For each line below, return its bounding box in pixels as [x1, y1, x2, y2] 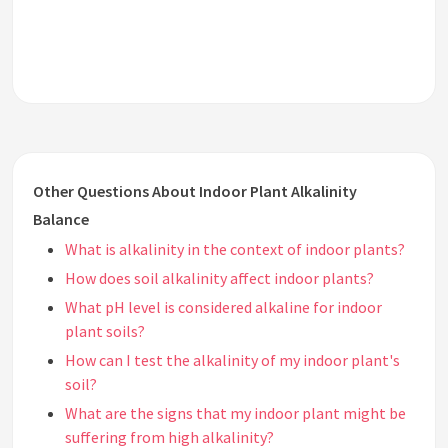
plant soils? [65, 321, 145, 342]
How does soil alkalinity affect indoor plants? [65, 268, 374, 289]
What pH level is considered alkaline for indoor [65, 297, 382, 318]
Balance [33, 209, 89, 230]
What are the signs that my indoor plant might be [65, 403, 406, 424]
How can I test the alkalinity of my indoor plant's [65, 350, 400, 371]
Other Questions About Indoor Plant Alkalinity [33, 181, 357, 202]
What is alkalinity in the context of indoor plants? [65, 239, 405, 260]
